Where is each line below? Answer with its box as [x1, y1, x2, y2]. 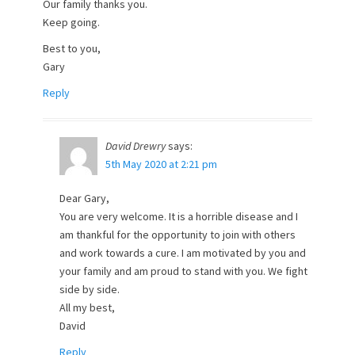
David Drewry [105, 139, 166, 153]
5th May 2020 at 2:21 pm [105, 157, 217, 171]
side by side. [59, 282, 120, 296]
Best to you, [43, 41, 101, 55]
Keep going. [43, 15, 100, 29]
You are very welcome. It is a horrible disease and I [59, 209, 298, 223]
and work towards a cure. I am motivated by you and [59, 246, 306, 260]
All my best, [59, 300, 115, 315]
